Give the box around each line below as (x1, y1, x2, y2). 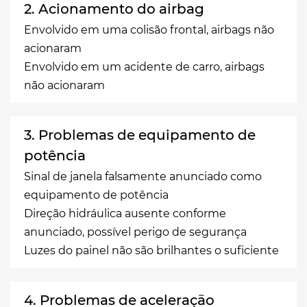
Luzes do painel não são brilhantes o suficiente (24, 243, 279, 257)
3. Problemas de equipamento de (24, 126, 256, 143)
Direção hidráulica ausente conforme (24, 206, 226, 220)
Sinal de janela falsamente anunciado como (24, 169, 262, 183)
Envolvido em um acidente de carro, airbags (24, 60, 265, 73)
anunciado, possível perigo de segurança (24, 225, 247, 238)
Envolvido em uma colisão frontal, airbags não (24, 23, 274, 36)
